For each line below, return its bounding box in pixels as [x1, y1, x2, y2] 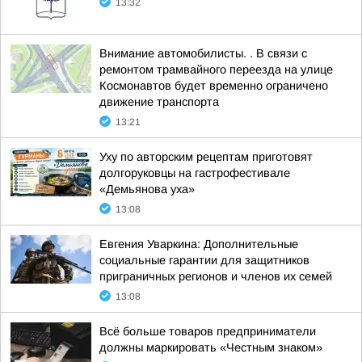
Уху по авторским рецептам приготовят [99, 150, 313, 163]
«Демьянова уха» [99, 183, 195, 196]
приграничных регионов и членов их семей [99, 270, 332, 283]
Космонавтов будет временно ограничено [99, 79, 328, 92]
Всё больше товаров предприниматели [99, 325, 316, 338]
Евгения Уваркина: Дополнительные [99, 238, 298, 250]
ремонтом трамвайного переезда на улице [99, 63, 333, 76]
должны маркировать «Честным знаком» [99, 341, 322, 354]
